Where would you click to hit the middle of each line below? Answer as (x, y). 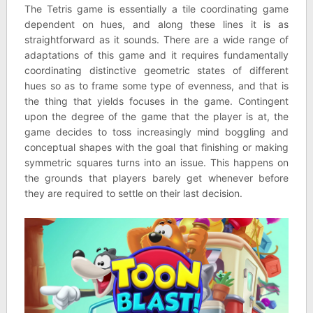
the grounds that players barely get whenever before (156, 178)
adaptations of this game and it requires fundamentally (156, 55)
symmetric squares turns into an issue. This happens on (156, 162)
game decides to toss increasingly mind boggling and (156, 132)
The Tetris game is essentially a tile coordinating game (156, 9)
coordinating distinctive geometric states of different (156, 70)
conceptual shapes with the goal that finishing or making (156, 147)
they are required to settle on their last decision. (133, 193)
